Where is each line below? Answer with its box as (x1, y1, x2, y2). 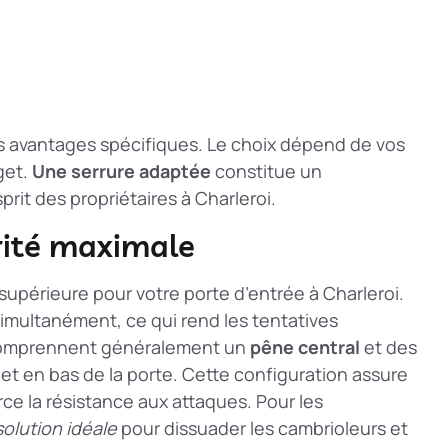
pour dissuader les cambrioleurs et (117, 415, 408, 440)
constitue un (211, 159, 322, 184)
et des (360, 334, 417, 359)
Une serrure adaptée (32, 159, 211, 184)
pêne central (250, 334, 360, 359)
